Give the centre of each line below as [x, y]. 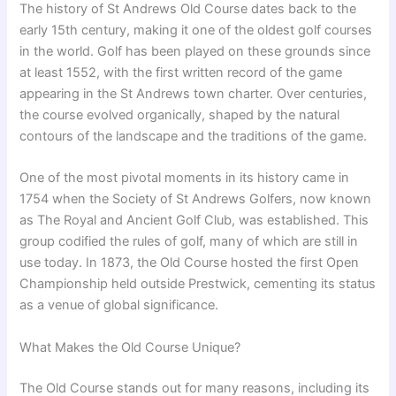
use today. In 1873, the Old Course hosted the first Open [190, 263]
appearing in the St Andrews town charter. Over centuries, [194, 94]
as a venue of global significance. [119, 305]
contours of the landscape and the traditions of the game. [194, 137]
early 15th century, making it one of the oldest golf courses [196, 30]
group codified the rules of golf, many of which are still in [189, 242]
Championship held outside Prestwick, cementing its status [198, 284]
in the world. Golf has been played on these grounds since [195, 52]
